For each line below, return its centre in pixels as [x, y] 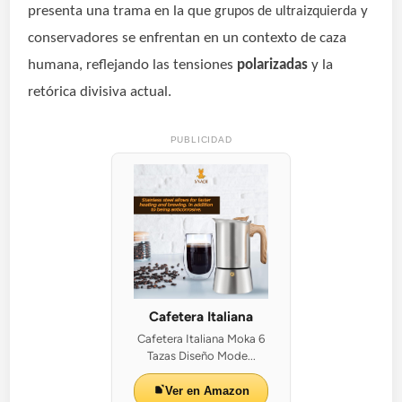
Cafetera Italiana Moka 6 [201, 338]
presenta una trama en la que [122, 11]
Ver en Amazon [207, 390]
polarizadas [273, 65]
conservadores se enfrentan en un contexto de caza [188, 38]
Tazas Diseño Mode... [201, 355]
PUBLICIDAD [201, 139]
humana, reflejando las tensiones [133, 65]
